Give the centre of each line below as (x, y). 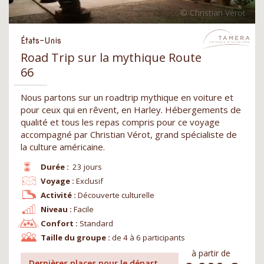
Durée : (55, 166)
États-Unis (41, 40)
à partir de (211, 253)
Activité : (58, 195)
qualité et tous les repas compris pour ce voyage (120, 122)
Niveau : (56, 209)
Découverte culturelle (116, 195)
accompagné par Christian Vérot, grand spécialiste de (129, 134)
